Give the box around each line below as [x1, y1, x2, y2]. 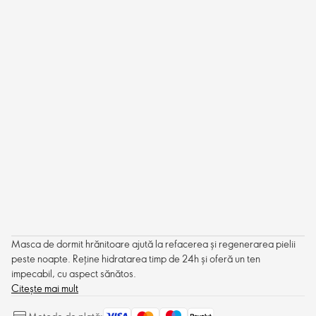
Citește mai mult [11, 281, 78, 295]
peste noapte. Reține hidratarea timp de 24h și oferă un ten [11, 252, 260, 265]
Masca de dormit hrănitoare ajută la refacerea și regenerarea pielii [11, 237, 296, 250]
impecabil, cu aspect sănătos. [11, 267, 136, 280]
